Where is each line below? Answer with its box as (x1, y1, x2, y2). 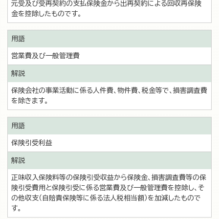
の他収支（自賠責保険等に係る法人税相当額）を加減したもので (11, 195, 201, 201)
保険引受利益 (11, 139, 52, 146)
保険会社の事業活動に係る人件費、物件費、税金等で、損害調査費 (11, 87, 207, 94)
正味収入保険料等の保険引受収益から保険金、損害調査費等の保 (11, 174, 206, 181)
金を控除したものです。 (11, 10, 82, 17)
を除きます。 (11, 97, 48, 104)
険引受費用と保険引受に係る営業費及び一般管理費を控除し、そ (11, 184, 204, 191)
